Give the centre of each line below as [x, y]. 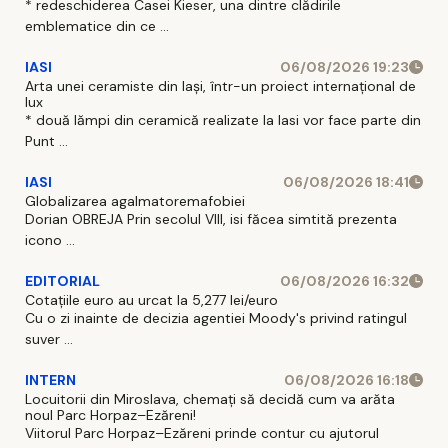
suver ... [49, 338]
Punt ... [46, 140]
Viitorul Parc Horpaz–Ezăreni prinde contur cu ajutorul [202, 432]
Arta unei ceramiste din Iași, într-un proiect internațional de [220, 85]
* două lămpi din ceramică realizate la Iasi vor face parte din [223, 119]
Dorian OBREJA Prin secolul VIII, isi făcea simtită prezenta [211, 218]
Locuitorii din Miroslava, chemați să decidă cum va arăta [210, 398]
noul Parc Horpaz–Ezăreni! [110, 414]
